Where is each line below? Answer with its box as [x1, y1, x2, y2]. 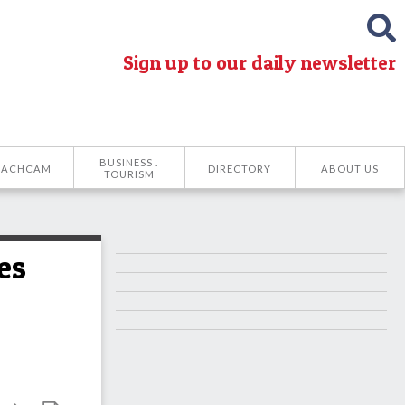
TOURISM [103, 168, 155, 180]
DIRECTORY [208, 162, 272, 174]
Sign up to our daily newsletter [123, 51, 396, 74]
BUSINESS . [99, 156, 159, 168]
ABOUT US [320, 162, 379, 174]
